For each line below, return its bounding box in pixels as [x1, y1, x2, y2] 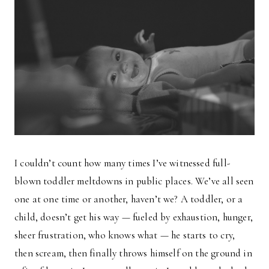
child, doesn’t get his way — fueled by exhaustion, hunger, [14, 211, 253, 224]
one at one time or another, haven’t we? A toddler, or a [14, 193, 243, 206]
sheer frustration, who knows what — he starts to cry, [14, 229, 235, 242]
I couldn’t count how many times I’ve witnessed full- [14, 157, 230, 170]
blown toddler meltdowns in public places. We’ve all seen [14, 175, 254, 188]
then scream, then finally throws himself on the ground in [14, 247, 252, 260]
